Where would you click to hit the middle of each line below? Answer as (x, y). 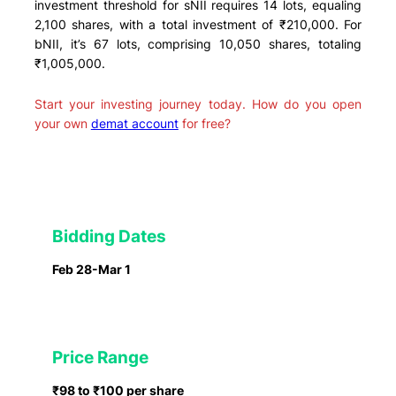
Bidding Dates (109, 237)
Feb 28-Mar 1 (91, 270)
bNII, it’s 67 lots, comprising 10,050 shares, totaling (198, 43)
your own (62, 123)
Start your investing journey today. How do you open (198, 103)
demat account (134, 123)
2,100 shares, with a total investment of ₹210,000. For (198, 24)
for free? (204, 123)
